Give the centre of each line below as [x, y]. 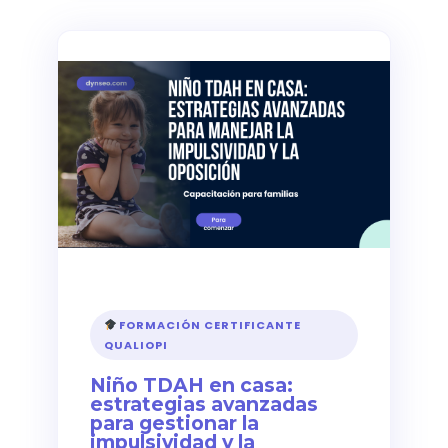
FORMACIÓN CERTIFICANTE [209, 324]
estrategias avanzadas [203, 403]
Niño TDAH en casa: [191, 384]
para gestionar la [174, 422]
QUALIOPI [135, 344]
